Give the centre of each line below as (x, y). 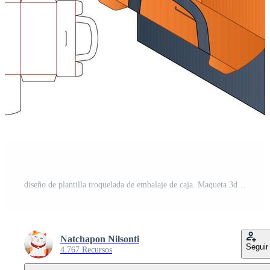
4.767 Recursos (86, 250)
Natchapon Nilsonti (100, 239)
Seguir (257, 247)
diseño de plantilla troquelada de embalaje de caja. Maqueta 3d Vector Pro (242, 185)
